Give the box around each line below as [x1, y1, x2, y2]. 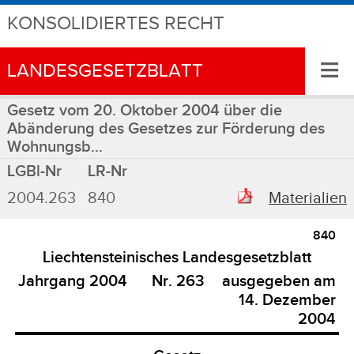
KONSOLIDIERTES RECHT [6, 12, 224, 36]
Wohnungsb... [6, 137, 103, 156]
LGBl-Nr [6, 161, 62, 181]
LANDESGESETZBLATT [6, 59, 203, 83]
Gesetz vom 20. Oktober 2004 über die [6, 101, 282, 120]
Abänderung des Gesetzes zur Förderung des [6, 119, 325, 138]
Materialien [269, 188, 348, 208]
